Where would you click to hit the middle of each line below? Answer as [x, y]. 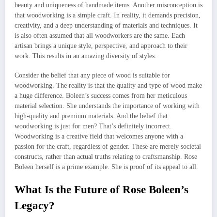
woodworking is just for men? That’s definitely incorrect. [93, 126]
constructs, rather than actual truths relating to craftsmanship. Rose [106, 157]
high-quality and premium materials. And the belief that [91, 116]
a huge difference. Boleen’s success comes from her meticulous [101, 96]
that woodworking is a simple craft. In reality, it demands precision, [108, 15]
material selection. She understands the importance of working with [107, 106]
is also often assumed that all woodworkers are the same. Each [100, 36]
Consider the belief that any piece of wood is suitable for [92, 76]
